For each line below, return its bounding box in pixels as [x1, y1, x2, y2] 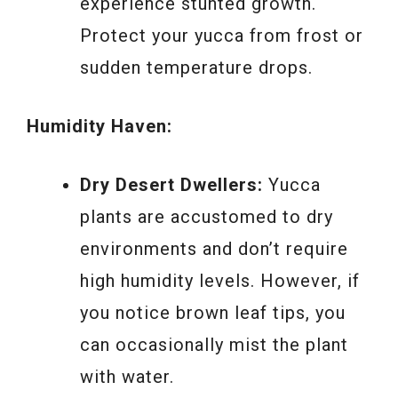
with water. [80, 366, 174, 388]
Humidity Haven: [27, 115, 172, 138]
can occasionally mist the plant [80, 334, 348, 356]
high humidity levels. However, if [80, 270, 360, 292]
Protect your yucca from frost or [80, 25, 363, 47]
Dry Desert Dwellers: [80, 174, 263, 196]
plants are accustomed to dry [80, 206, 333, 228]
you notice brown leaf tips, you [80, 302, 346, 324]
